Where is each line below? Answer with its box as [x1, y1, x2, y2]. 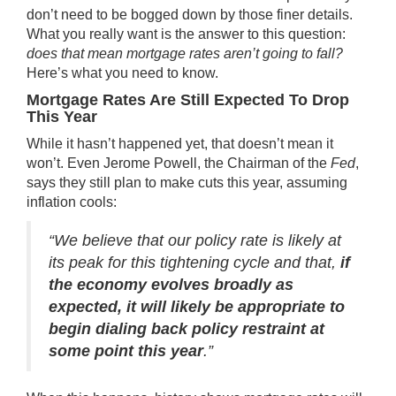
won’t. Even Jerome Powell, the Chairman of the [27, 156, 331, 171]
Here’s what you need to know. [27, 65, 218, 80]
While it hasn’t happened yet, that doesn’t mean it [27, 136, 333, 151]
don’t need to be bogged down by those [27, 7, 277, 22]
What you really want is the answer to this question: [27, 27, 346, 42]
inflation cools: [27, 194, 117, 209]
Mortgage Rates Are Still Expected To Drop [27, 91, 349, 109]
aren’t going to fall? [220, 46, 343, 61]
